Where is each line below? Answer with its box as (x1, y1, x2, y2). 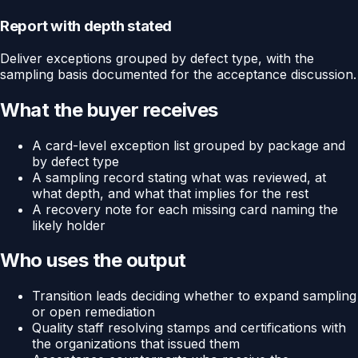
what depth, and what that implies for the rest (32, 185, 308, 201)
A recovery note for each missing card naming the (32, 201, 338, 217)
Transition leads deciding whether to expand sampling (32, 288, 356, 304)
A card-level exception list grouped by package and (32, 137, 345, 153)
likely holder (32, 217, 105, 233)
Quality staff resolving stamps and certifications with (32, 320, 346, 336)
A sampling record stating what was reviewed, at (32, 169, 326, 185)
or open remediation (32, 304, 155, 320)
